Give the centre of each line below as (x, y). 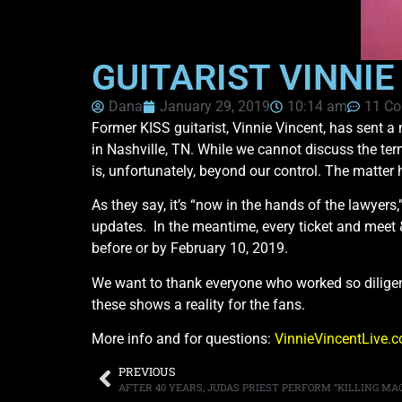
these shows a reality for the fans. (202, 304)
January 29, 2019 (215, 106)
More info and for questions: (183, 339)
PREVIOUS (147, 371)
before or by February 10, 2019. (190, 249)
